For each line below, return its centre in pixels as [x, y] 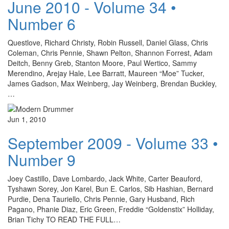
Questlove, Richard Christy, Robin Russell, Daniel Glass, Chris [108, 43]
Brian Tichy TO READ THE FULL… [64, 220]
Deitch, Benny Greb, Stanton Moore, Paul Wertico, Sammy [102, 63]
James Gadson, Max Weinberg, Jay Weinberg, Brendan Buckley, [112, 84]
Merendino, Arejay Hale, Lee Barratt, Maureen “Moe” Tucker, [106, 73]
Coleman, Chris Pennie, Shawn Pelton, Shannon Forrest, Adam [110, 53]
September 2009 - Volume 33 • [113, 143]
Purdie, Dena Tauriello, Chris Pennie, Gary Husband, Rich [101, 199]
